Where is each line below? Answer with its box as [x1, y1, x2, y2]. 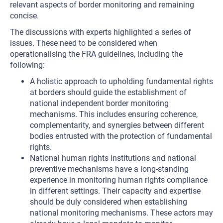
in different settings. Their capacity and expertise [30, 186, 201, 196]
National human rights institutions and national [30, 153, 196, 163]
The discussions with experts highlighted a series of [10, 27, 191, 37]
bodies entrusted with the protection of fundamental [30, 131, 212, 141]
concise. [10, 11, 39, 20]
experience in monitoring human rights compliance [30, 175, 208, 185]
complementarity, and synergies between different [30, 120, 204, 130]
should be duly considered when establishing [30, 197, 187, 207]
